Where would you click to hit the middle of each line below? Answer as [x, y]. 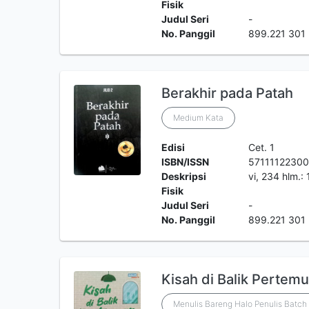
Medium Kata [198, 118]
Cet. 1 [262, 147]
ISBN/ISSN [185, 162]
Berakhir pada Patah [227, 93]
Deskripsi [183, 176]
